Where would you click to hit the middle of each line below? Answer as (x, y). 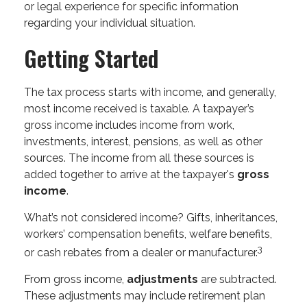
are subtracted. (237, 279)
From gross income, (75, 279)
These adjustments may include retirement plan (145, 295)
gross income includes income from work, (129, 125)
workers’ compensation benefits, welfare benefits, (148, 234)
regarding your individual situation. (110, 23)
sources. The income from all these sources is (139, 158)
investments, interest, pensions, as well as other (143, 141)
